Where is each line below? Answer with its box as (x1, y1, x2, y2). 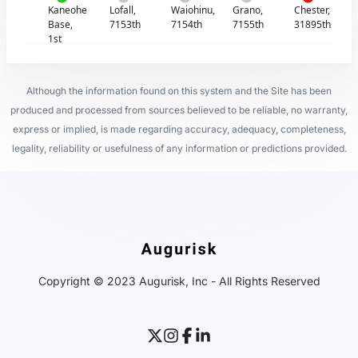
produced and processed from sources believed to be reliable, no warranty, (10, 104, 348, 116)
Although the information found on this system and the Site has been (26, 85, 332, 97)
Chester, (293, 3, 330, 17)
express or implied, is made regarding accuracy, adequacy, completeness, (12, 123, 346, 135)
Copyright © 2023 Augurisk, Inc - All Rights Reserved (38, 274, 320, 288)
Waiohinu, (171, 3, 215, 17)
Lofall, (109, 3, 137, 17)
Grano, (232, 3, 263, 17)
